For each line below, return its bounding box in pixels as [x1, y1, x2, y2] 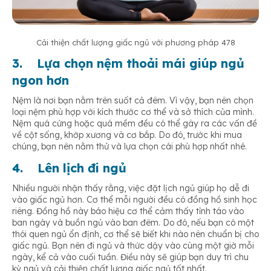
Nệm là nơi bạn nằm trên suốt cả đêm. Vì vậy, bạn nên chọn [12, 95, 253, 106]
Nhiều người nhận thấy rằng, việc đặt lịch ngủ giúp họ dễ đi [12, 183, 249, 194]
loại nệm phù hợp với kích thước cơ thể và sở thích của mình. [12, 106, 254, 118]
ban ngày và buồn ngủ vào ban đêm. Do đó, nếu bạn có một [12, 217, 254, 229]
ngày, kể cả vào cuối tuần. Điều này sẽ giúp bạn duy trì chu [12, 252, 249, 263]
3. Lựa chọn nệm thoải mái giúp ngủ [12, 56, 244, 71]
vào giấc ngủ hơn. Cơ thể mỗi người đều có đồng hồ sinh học [12, 194, 257, 206]
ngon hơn [12, 73, 69, 88]
